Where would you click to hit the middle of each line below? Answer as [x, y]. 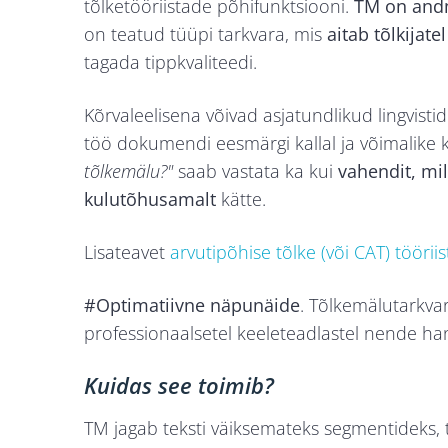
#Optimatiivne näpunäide [192, 305]
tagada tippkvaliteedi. [170, 62]
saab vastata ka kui [258, 171]
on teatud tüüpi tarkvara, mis [205, 34]
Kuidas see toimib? [179, 385]
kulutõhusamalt [150, 199]
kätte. [241, 199]
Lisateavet [127, 252]
